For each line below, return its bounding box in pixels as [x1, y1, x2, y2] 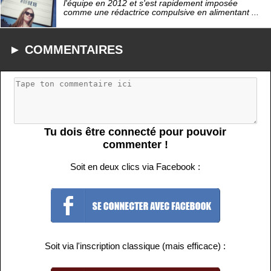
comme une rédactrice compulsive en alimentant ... [64, 8, 259, 18]
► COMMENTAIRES [9, 42, 123, 56]
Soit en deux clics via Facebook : [70, 161, 201, 172]
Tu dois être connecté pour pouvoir [44, 125, 227, 138]
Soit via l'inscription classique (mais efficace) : [45, 241, 226, 252]
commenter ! [102, 138, 168, 151]
